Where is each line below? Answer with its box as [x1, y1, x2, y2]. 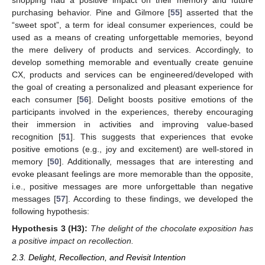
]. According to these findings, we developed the [66, 194, 253, 204]
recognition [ [12, 132, 61, 142]
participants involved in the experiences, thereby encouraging [12, 107, 253, 117]
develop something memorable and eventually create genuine [12, 57, 253, 67]
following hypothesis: [12, 206, 89, 216]
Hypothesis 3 [12, 223, 66, 233]
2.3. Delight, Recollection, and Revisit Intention [12, 252, 186, 262]
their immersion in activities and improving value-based [12, 119, 253, 130]
